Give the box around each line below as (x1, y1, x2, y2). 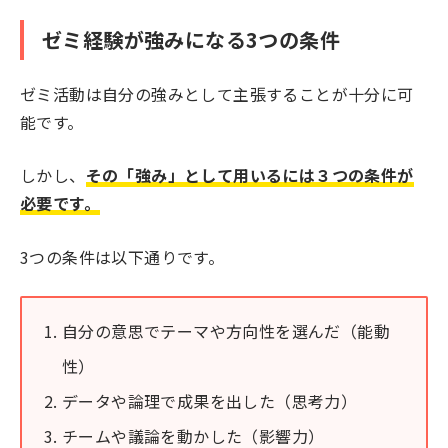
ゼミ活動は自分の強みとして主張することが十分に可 (20, 81, 414, 106)
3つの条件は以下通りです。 (20, 244, 225, 269)
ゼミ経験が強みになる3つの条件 (42, 24, 340, 54)
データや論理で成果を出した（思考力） (62, 389, 358, 414)
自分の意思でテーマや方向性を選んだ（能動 (62, 319, 390, 344)
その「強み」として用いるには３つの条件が (85, 163, 414, 188)
